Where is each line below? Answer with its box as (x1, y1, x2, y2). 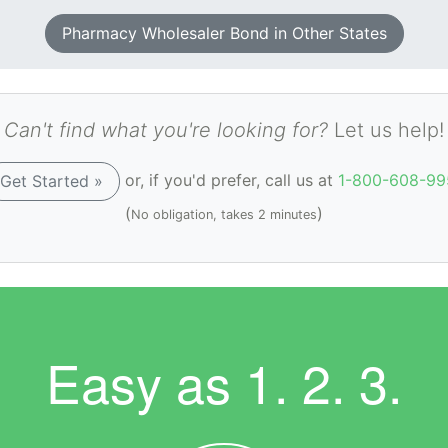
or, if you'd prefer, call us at (119, 169, 338, 190)
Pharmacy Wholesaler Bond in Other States (61, 22, 387, 43)
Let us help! (328, 117, 444, 142)
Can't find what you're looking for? (4, 117, 328, 142)
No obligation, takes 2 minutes (131, 206, 317, 222)
